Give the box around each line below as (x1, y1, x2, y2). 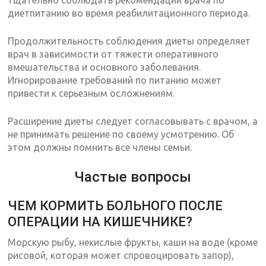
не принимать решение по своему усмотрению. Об (8, 128, 235, 140)
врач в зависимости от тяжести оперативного (8, 48, 219, 59)
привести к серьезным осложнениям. (8, 87, 175, 99)
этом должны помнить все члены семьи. (8, 141, 192, 153)
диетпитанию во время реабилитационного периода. (8, 7, 251, 18)
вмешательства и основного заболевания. (8, 61, 201, 72)
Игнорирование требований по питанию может (8, 74, 222, 85)
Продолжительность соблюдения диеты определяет (8, 35, 251, 46)
